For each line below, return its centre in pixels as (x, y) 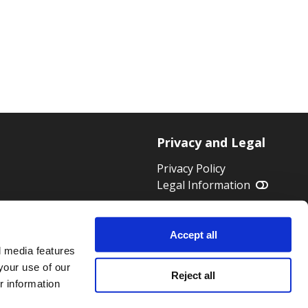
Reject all (193, 275)
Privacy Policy (191, 168)
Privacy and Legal (211, 142)
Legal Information (203, 185)
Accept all (193, 234)
